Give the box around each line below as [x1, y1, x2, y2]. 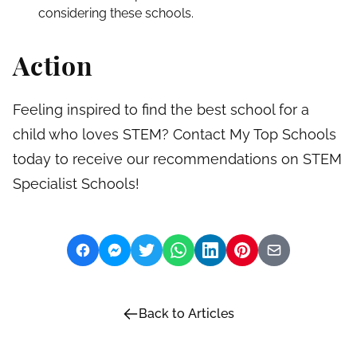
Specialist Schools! [13, 175, 139, 193]
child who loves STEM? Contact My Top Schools [13, 126, 336, 143]
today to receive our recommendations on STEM [13, 151, 342, 168]
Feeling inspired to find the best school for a [13, 101, 309, 119]
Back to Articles [139, 306, 234, 322]
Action [13, 48, 93, 83]
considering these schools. [38, 6, 194, 22]
